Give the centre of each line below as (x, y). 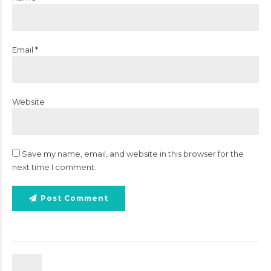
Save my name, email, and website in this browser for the (133, 153)
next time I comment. (54, 167)
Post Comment (74, 198)
